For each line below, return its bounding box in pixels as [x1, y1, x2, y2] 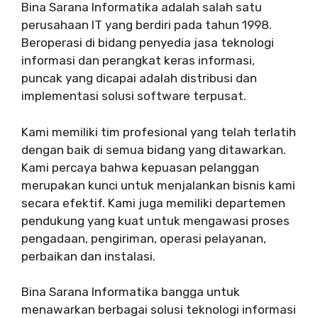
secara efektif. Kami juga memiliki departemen [21, 195, 285, 210]
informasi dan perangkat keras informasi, [21, 53, 255, 68]
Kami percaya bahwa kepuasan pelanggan [21, 160, 259, 175]
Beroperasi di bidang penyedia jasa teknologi [21, 35, 274, 50]
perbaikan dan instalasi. [21, 248, 155, 263]
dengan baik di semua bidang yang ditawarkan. [21, 142, 286, 157]
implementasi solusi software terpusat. [21, 89, 246, 104]
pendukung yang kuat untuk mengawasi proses [21, 213, 290, 228]
